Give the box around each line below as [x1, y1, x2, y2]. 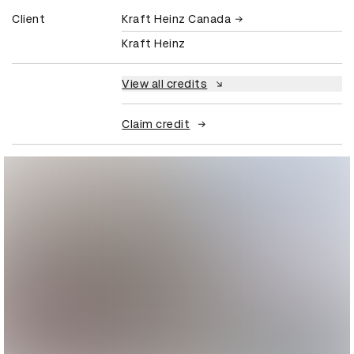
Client [12, 12, 45, 25]
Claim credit [122, 117, 190, 130]
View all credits [122, 77, 208, 90]
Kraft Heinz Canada [122, 12, 232, 25]
